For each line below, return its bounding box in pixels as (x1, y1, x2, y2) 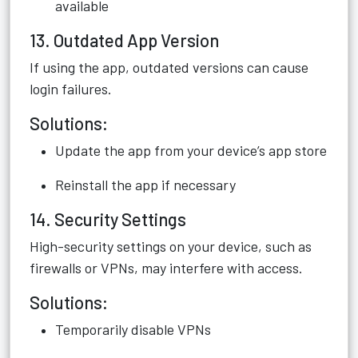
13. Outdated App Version (30, 30, 219, 50)
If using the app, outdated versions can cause (30, 58, 308, 76)
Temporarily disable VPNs (55, 320, 211, 338)
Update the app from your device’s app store (55, 141, 327, 159)
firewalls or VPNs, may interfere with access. (30, 259, 303, 276)
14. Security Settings (30, 209, 186, 229)
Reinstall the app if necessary (55, 176, 236, 193)
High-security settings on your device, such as (30, 237, 312, 255)
